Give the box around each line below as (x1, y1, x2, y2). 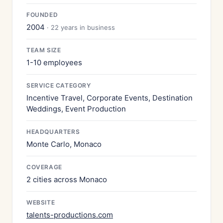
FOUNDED (26, 11, 58, 18)
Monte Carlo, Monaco (26, 139, 102, 149)
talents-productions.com (26, 210, 113, 220)
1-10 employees (26, 58, 82, 67)
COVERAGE (26, 163, 62, 171)
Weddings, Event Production (26, 104, 126, 113)
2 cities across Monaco (26, 175, 107, 184)
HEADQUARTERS (26, 128, 80, 135)
